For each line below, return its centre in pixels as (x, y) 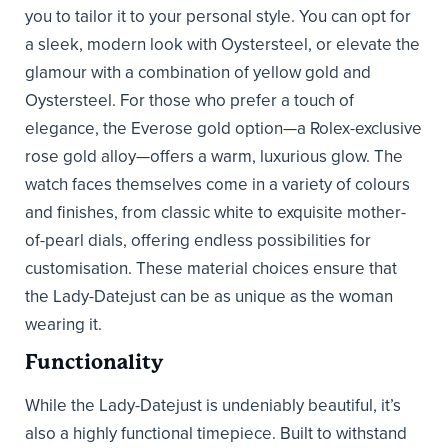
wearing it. (63, 324)
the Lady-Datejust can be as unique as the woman (209, 296)
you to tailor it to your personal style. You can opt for (218, 16)
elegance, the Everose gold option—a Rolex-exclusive (223, 128)
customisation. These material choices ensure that (211, 268)
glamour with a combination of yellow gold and (198, 72)
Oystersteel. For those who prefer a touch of (189, 100)
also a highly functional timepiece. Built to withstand (216, 433)
